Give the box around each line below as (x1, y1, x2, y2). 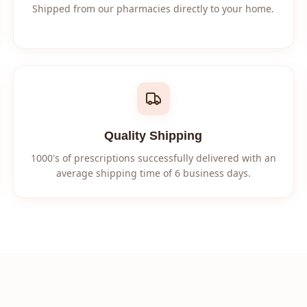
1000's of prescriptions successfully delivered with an (30, 151, 276, 164)
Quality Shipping (104, 129, 203, 143)
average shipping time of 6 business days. (56, 167, 251, 180)
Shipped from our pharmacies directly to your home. (32, 2, 275, 15)
